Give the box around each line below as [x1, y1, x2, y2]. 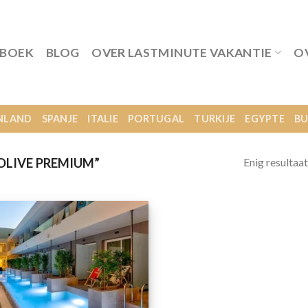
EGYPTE [245, 113, 285, 124]
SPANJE [41, 113, 78, 124]
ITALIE [87, 113, 118, 124]
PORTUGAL [127, 113, 185, 124]
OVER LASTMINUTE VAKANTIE [91, 45, 272, 60]
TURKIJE [194, 113, 236, 124]
